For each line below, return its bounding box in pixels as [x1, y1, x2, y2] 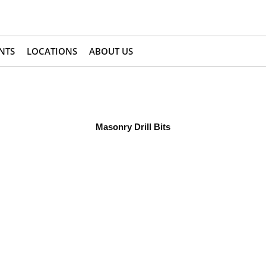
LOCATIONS [27, 45, 77, 58]
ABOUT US [89, 45, 133, 58]
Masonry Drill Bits [96, 122, 170, 132]
